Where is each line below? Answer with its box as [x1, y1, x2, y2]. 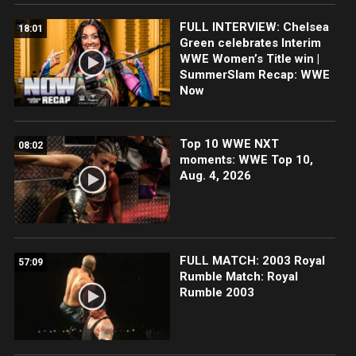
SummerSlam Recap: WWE [179, 67, 330, 82]
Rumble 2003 [179, 285, 254, 300]
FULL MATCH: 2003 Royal [179, 253, 325, 269]
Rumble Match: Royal [179, 269, 298, 284]
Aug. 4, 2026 [179, 168, 251, 183]
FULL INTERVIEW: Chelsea [179, 19, 329, 34]
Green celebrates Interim [179, 35, 321, 50]
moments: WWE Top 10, [179, 152, 313, 167]
